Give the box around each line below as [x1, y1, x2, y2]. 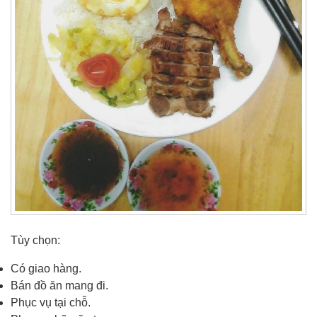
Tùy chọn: [11, 234, 60, 246]
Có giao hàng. [11, 262, 81, 275]
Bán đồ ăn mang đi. [11, 279, 108, 292]
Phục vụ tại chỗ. [11, 296, 91, 309]
